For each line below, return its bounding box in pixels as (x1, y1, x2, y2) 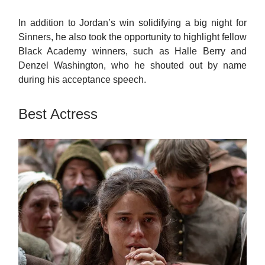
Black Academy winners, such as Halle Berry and (18, 46, 247, 57)
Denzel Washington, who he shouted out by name (18, 60, 247, 71)
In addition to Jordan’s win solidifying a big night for (18, 18, 247, 28)
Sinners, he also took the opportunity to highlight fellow (18, 32, 247, 43)
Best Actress (18, 106, 98, 122)
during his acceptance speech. (18, 75, 148, 85)
